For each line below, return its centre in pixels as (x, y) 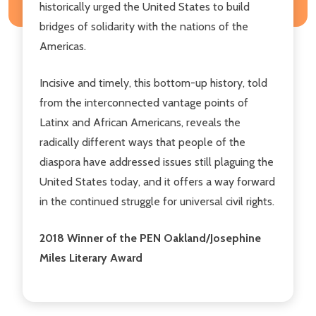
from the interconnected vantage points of (144, 102)
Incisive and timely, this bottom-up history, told (153, 83)
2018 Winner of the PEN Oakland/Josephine (150, 238)
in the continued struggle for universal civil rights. (157, 201)
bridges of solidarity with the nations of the (144, 26)
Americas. (63, 46)
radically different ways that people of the (142, 142)
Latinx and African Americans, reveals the (140, 122)
